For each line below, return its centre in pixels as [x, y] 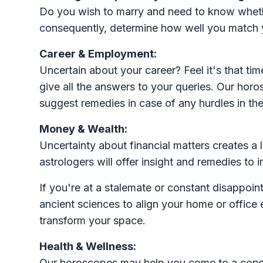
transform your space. [93, 220]
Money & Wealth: [84, 129]
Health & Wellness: [88, 246]
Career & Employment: [98, 54]
